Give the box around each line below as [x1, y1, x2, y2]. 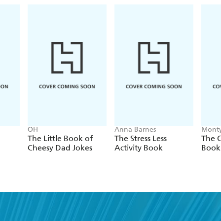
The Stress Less [114, 134, 167, 144]
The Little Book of [28, 134, 93, 144]
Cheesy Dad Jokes [28, 143, 92, 153]
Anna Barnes [114, 125, 156, 134]
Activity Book [114, 143, 163, 153]
